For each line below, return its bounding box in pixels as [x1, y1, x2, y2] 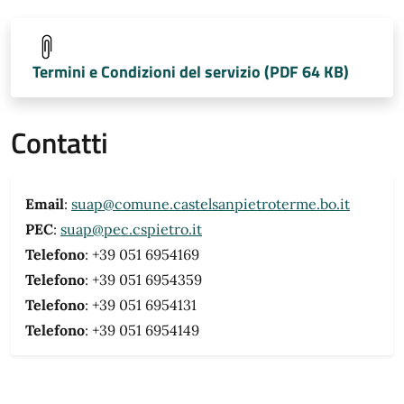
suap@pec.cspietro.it [60, 220, 202, 238]
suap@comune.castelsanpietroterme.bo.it [71, 195, 350, 213]
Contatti [11, 121, 108, 164]
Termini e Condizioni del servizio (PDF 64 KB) [32, 60, 349, 84]
